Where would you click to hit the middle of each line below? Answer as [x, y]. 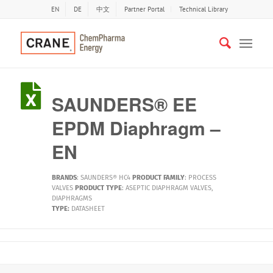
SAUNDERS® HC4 [105, 178]
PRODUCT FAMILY [158, 178]
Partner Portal [144, 9]
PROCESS [202, 178]
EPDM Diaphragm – [136, 128]
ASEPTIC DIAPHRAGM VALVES [168, 188]
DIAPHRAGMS [72, 198]
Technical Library [203, 9]
